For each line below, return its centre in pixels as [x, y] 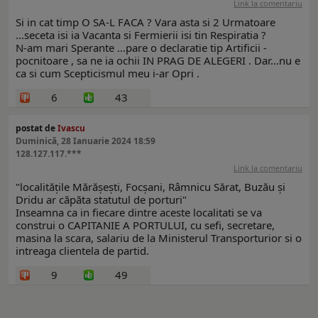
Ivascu [71, 128]
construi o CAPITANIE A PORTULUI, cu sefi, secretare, [145, 225]
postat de [37, 128]
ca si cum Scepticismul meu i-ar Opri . [108, 73]
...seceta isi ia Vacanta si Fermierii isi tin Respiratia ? [141, 35]
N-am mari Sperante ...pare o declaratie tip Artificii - [141, 48]
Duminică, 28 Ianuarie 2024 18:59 [86, 141]
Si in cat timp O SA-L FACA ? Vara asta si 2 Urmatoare [146, 22]
